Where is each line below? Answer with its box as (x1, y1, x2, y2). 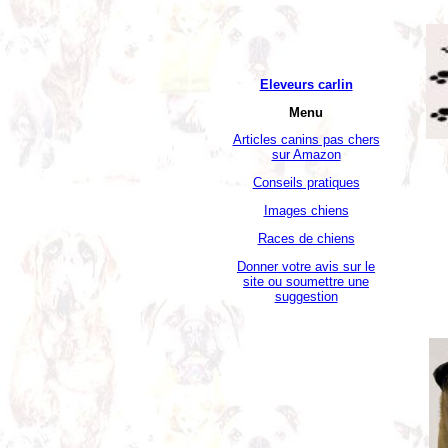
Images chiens (263, 202, 349, 218)
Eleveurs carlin (259, 76, 353, 92)
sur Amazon (271, 147, 341, 163)
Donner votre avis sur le (237, 258, 375, 274)
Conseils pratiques (252, 175, 360, 191)
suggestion (274, 288, 338, 304)
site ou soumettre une (243, 273, 369, 289)
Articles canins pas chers (232, 132, 380, 148)
